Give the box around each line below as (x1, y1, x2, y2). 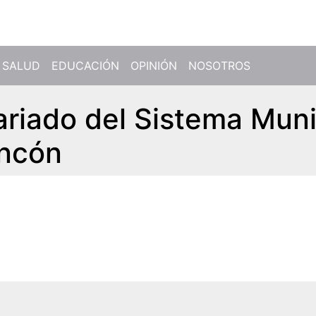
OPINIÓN (130, 59, 177, 73)
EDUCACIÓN (51, 59, 119, 73)
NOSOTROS (188, 59, 250, 73)
